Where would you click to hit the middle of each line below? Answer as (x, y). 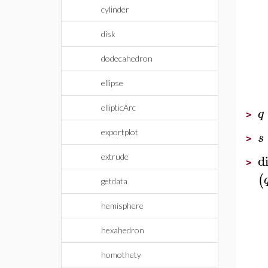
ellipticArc (118, 107)
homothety (121, 255)
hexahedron (123, 230)
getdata (114, 181)
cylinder (115, 9)
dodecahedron (127, 58)
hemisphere (122, 205)
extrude (115, 156)
